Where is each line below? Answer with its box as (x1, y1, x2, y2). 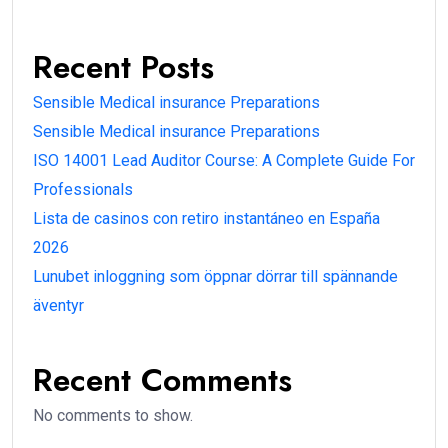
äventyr (33, 295, 84, 315)
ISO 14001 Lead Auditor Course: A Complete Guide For (33, 150, 415, 170)
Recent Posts (33, 43, 214, 90)
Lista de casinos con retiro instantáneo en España (33, 208, 380, 228)
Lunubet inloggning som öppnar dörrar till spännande (33, 266, 398, 286)
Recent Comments (33, 356, 292, 403)
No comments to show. (33, 405, 193, 425)
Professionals (33, 179, 133, 199)
